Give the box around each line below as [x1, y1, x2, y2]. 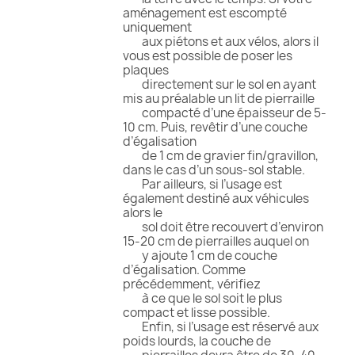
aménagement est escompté [123, 5, 287, 22]
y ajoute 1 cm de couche [123, 247, 277, 265]
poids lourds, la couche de [123, 333, 271, 350]
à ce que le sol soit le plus [123, 290, 282, 307]
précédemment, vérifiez [123, 276, 261, 293]
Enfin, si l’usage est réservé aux [123, 319, 319, 336]
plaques [123, 62, 169, 79]
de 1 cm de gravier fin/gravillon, [123, 147, 319, 165]
